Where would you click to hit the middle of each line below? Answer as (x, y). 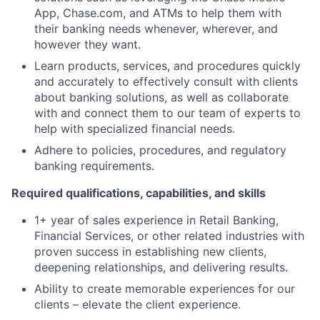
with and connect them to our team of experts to (167, 112)
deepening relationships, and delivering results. (161, 267)
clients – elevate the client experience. (137, 304)
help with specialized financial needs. (135, 128)
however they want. (87, 44)
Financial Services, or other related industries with (169, 235)
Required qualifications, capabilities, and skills (139, 192)
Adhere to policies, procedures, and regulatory (160, 150)
